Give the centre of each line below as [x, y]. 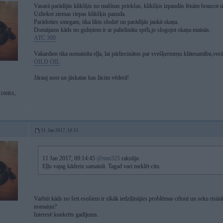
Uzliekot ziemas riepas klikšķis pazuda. [80, 14]
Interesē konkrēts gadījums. [66, 215]
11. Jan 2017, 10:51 [60, 130]
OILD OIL [47, 62]
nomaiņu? [45, 207]
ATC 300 [45, 38]
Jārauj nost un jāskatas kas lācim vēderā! [81, 78]
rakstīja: [130, 158]
